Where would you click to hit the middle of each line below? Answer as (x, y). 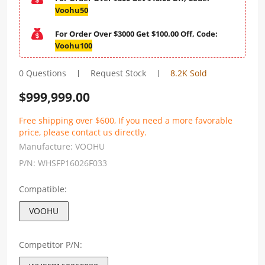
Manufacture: (47, 146)
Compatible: (43, 189)
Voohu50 (72, 10)
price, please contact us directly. (83, 132)
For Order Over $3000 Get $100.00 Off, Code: (136, 34)
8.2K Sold (189, 73)
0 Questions (43, 73)
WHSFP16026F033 (72, 163)
